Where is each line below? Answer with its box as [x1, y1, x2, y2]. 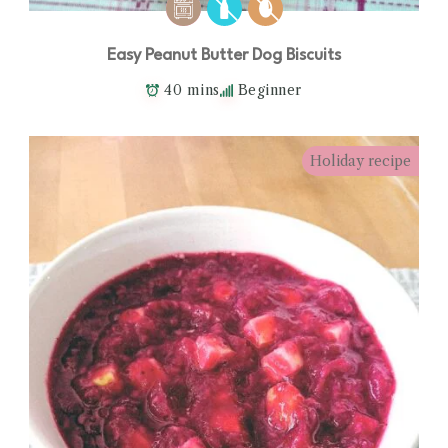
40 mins [164, 80, 220, 99]
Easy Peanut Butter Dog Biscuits [107, 46, 341, 64]
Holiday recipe [310, 151, 411, 170]
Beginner [237, 80, 302, 99]
